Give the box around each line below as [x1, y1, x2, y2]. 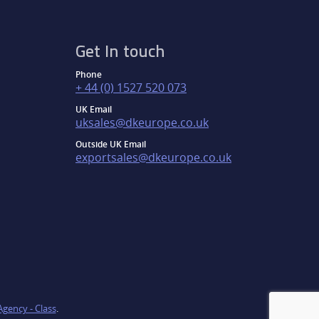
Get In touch [75, 43, 165, 61]
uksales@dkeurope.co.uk [75, 114, 209, 130]
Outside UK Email [75, 137, 146, 150]
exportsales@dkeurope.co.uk [75, 149, 231, 165]
